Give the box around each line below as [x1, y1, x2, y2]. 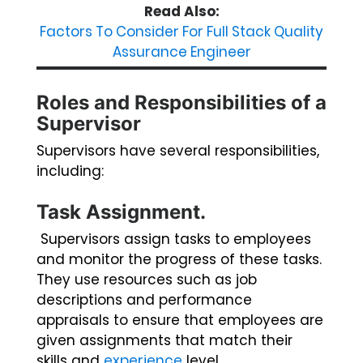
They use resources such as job [36, 270, 257, 290]
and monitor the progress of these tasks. [36, 250, 322, 270]
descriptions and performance [36, 290, 252, 310]
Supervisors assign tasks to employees [36, 229, 311, 250]
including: [36, 161, 104, 181]
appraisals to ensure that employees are [36, 310, 323, 331]
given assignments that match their [36, 331, 293, 351]
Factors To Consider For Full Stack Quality [40, 22, 323, 42]
